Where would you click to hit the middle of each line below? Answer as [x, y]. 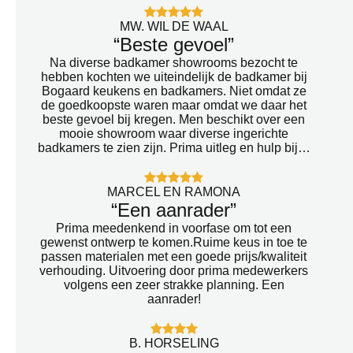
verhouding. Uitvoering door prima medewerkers [174, 270]
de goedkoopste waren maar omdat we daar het [174, 105]
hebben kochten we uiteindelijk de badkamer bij [174, 76]
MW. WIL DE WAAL [174, 26]
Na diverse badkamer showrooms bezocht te [174, 62]
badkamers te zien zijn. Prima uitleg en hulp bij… [174, 147]
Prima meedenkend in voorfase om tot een [174, 228]
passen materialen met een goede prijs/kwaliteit [174, 256]
